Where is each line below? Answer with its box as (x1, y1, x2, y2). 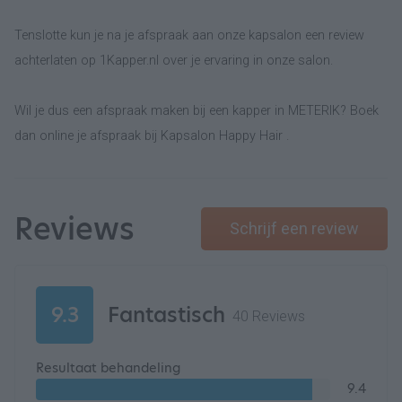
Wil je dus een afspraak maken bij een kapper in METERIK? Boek (14, 102, 379, 118)
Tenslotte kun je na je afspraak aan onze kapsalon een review (14, 27, 364, 43)
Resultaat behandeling (36, 358, 180, 377)
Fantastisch (108, 300, 225, 329)
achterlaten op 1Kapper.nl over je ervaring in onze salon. (14, 52, 333, 68)
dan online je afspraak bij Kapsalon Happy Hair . (14, 127, 289, 144)
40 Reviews (232, 307, 305, 325)
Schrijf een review (230, 218, 359, 238)
